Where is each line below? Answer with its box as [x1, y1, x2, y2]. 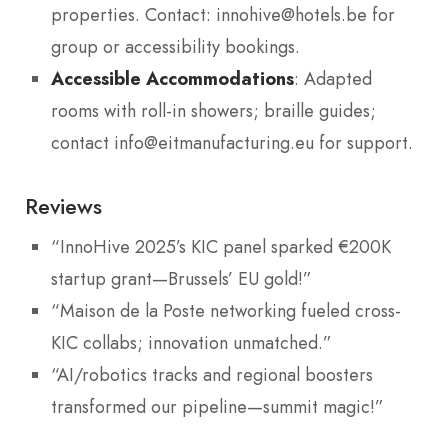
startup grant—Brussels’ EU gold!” [51, 265, 312, 292]
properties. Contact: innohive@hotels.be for [51, 2, 395, 29]
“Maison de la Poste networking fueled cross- [51, 297, 401, 324]
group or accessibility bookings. [51, 34, 300, 61]
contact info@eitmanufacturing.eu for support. [51, 130, 413, 157]
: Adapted [294, 66, 372, 93]
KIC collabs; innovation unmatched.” [51, 329, 332, 356]
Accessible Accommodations [51, 66, 294, 92]
